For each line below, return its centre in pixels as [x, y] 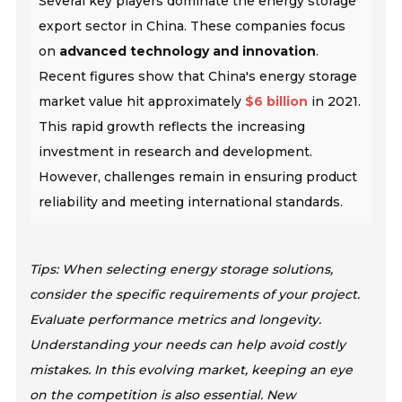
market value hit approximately [142, 102]
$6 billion [277, 102]
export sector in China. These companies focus [192, 26]
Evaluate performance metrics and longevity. [176, 320]
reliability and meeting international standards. [191, 202]
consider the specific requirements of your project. [195, 295]
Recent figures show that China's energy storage [198, 77]
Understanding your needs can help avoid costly [188, 345]
